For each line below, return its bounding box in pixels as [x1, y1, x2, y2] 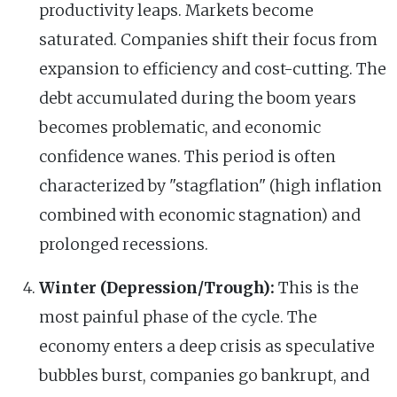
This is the [275, 277, 359, 298]
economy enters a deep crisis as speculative [39, 336, 375, 356]
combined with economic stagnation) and [39, 205, 361, 225]
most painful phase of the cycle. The [39, 307, 317, 327]
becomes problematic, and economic [39, 117, 321, 137]
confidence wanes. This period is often [39, 146, 336, 167]
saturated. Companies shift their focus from [39, 29, 378, 50]
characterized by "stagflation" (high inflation [39, 175, 382, 196]
